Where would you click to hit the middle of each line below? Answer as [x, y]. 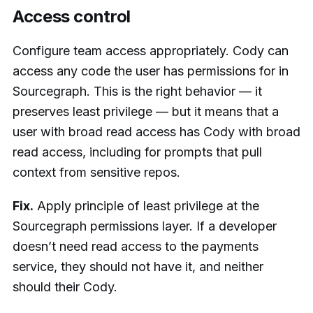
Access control [72, 16]
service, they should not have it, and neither [138, 267]
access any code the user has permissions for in [151, 71]
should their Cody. [65, 287]
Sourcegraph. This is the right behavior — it [137, 91]
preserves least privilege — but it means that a [146, 111]
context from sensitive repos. [96, 172]
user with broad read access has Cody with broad [156, 131]
